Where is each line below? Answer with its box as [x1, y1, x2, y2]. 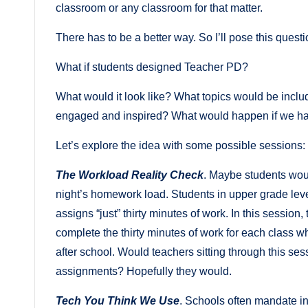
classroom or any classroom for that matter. [56, 1, 265, 14]
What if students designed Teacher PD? [56, 60, 248, 73]
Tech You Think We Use [56, 294, 179, 307]
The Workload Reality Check [56, 168, 203, 181]
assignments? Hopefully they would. [56, 265, 232, 277]
